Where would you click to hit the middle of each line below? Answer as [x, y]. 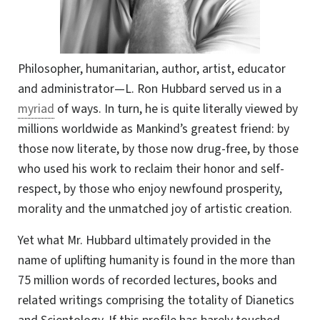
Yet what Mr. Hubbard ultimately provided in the [144, 240]
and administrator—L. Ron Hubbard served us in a [150, 89]
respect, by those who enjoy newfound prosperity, [150, 189]
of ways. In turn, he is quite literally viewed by [176, 109]
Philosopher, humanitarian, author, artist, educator [152, 69]
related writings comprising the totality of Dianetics [156, 300]
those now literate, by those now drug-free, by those [158, 149]
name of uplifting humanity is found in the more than [156, 260]
